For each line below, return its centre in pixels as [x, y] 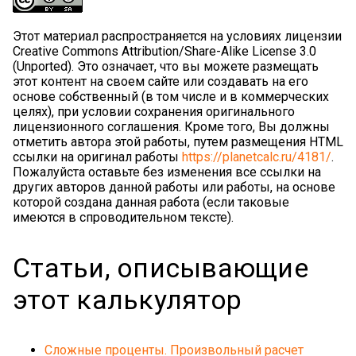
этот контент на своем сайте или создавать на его [161, 82]
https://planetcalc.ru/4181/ [257, 157]
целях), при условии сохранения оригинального [154, 112]
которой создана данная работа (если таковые [151, 203]
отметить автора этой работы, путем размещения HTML [178, 142]
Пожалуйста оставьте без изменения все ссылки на [167, 172]
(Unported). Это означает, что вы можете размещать [166, 67]
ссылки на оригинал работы [97, 157]
